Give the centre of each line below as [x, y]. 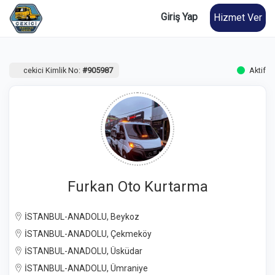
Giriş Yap [179, 17]
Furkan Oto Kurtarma [137, 187]
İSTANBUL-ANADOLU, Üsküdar [83, 251]
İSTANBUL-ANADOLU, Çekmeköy [87, 234]
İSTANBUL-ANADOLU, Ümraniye [85, 268]
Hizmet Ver [238, 17]
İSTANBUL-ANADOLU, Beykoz [81, 217]
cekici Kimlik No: [52, 70]
